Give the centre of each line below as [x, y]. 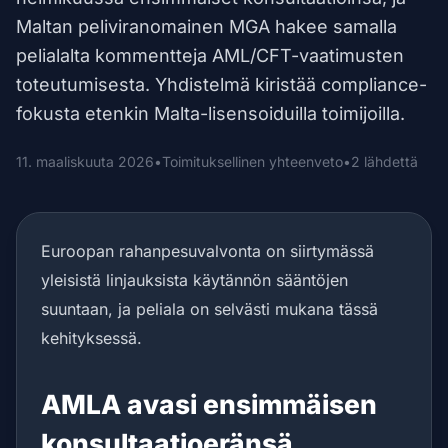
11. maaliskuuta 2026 [85, 161]
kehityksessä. [91, 338]
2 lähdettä [384, 161]
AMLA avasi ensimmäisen [209, 404]
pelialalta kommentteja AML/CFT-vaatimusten [210, 55]
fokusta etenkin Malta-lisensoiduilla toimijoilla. [210, 113]
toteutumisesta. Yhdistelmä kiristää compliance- [221, 84]
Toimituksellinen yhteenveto [252, 161]
